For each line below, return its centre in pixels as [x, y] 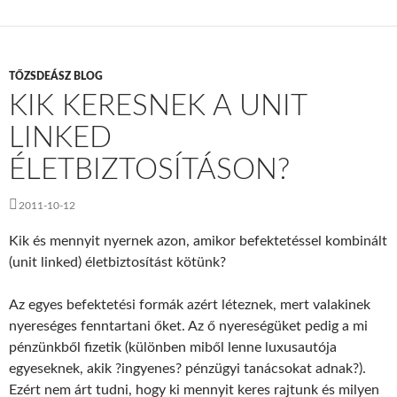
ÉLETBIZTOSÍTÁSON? [149, 170]
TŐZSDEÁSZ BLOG [56, 76]
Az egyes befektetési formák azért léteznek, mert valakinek [190, 305]
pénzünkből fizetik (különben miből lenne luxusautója [173, 347]
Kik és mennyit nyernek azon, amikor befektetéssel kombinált [198, 241]
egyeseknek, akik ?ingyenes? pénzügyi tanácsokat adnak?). [187, 369]
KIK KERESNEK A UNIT [158, 106]
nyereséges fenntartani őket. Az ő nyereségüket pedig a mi [188, 326]
